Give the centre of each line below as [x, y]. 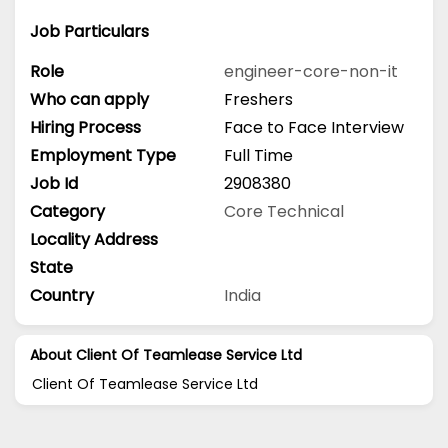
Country [62, 295]
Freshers [258, 99]
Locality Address [94, 239]
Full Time [258, 155]
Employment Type [103, 155]
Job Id [54, 183]
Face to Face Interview [314, 127]
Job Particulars [89, 32]
